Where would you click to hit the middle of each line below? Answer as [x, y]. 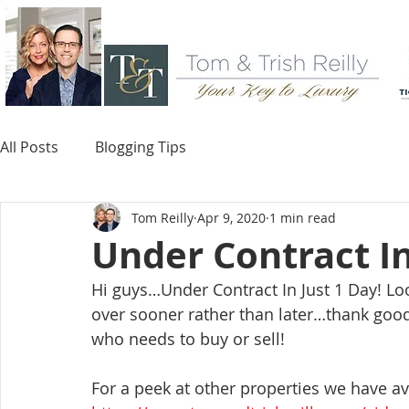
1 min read [303, 217]
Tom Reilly [163, 217]
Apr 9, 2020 [231, 217]
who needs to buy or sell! [190, 339]
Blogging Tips [141, 147]
